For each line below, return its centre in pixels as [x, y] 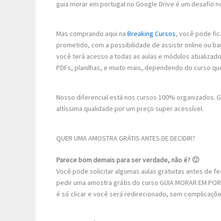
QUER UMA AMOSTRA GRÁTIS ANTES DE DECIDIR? [126, 138]
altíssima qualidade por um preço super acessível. [130, 108]
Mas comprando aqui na [92, 33]
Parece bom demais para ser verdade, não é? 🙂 [128, 160]
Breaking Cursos [151, 33]
